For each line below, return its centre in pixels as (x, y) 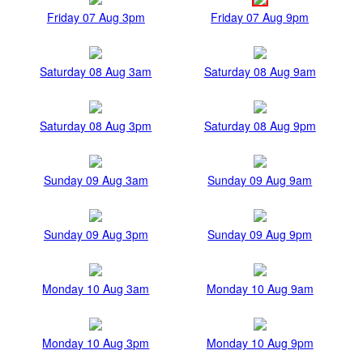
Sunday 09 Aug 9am (260, 180)
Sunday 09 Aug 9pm (260, 235)
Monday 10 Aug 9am (260, 289)
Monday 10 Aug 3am (96, 289)
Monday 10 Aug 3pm (96, 343)
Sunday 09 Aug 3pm (96, 235)
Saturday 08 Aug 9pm (260, 126)
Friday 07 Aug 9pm (260, 17)
